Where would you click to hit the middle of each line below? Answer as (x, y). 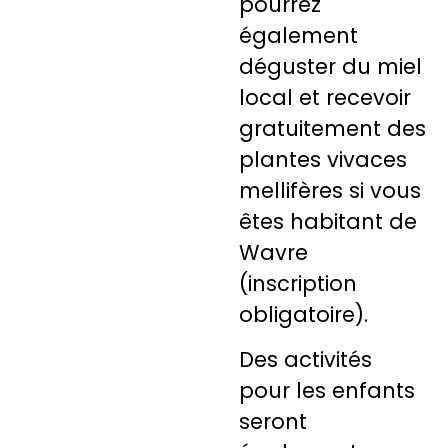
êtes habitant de (328, 221)
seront (273, 421)
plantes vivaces (323, 159)
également (299, 35)
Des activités (306, 359)
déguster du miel (331, 66)
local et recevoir (325, 97)
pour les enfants (327, 390)
